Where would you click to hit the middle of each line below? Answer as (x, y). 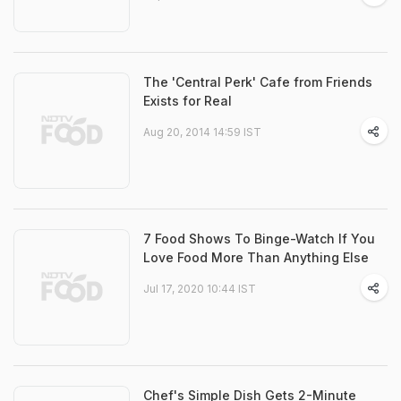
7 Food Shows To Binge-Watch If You (259, 239)
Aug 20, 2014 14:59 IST (202, 132)
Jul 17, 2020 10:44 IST (200, 289)
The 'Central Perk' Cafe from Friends (258, 82)
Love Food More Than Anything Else (256, 258)
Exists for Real (188, 101)
